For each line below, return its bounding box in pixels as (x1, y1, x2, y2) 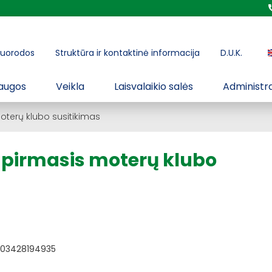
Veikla (56, 80, 84, 93)
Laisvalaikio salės (114, 80, 193, 93)
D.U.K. (220, 47, 242, 59)
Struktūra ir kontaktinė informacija (55, 47, 200, 59)
